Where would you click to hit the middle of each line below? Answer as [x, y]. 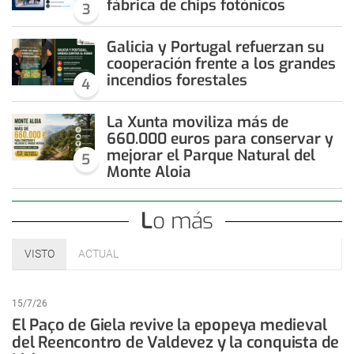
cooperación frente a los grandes [221, 63]
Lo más [183, 220]
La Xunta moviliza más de [197, 122]
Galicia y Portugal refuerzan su [215, 47]
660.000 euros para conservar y [220, 138]
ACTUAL [98, 254]
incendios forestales [177, 80]
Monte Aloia [149, 171]
